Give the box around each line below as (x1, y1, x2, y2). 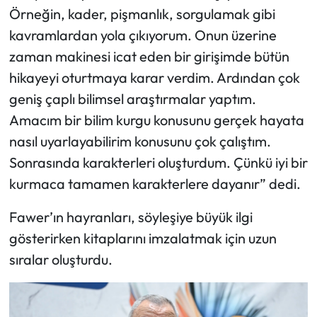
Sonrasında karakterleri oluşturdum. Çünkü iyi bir (8, 153, 308, 171)
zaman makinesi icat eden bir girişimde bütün (8, 47, 289, 65)
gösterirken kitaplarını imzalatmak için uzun (8, 229, 277, 247)
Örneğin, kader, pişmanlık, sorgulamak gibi (8, 4, 275, 23)
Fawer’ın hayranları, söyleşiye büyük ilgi (8, 207, 253, 226)
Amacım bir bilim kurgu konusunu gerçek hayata (8, 110, 304, 129)
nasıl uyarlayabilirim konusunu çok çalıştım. (8, 132, 271, 150)
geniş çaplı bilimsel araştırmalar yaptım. (8, 89, 256, 108)
